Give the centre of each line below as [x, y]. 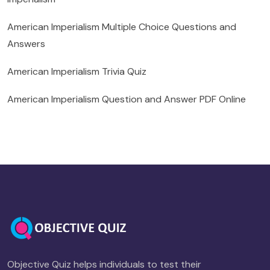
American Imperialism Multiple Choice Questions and [122, 27]
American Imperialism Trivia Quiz [77, 72]
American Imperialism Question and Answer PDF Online [127, 99]
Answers [26, 44]
